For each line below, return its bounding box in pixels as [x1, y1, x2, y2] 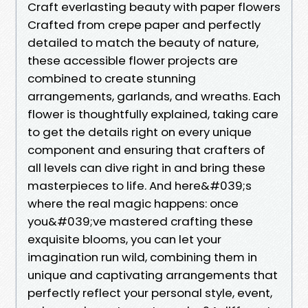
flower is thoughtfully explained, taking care [27, 105, 278, 122]
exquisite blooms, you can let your [27, 230, 221, 247]
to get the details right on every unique [27, 123, 252, 140]
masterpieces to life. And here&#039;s [27, 177, 252, 194]
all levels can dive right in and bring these [27, 159, 265, 176]
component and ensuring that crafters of [27, 141, 265, 158]
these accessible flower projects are [27, 52, 238, 69]
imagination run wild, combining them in [27, 248, 257, 265]
